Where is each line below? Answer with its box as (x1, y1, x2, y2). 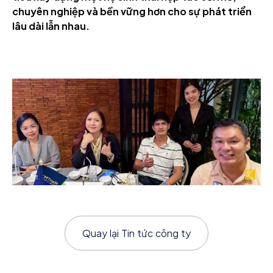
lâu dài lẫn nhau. (12, 19, 90, 33)
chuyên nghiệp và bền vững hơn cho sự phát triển (12, 5, 252, 18)
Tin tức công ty (121, 227, 191, 240)
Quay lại (82, 227, 121, 240)
